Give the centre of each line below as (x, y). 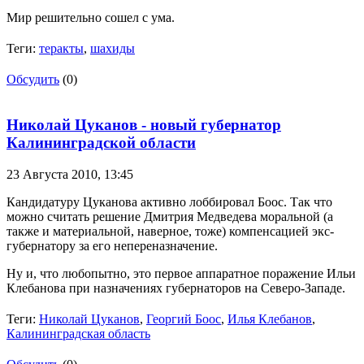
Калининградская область (78, 334)
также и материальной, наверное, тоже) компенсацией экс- (170, 232)
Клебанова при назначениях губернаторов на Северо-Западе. (176, 288)
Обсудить (33, 79)
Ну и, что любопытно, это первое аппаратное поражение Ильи (181, 274)
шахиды (113, 48)
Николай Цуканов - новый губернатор (144, 125)
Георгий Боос (184, 319)
